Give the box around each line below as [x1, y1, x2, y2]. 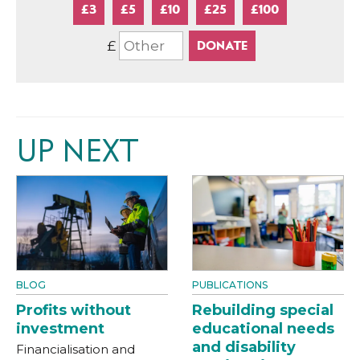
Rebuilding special [192, 301, 333, 319]
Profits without [16, 301, 131, 319]
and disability [192, 337, 296, 356]
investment [16, 319, 104, 337]
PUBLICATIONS [192, 278, 268, 291]
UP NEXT [16, 133, 138, 169]
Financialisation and [16, 341, 135, 357]
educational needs [192, 319, 334, 337]
